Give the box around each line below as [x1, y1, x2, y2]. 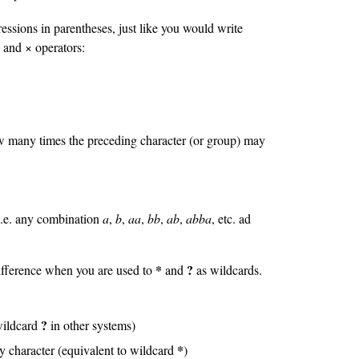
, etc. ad [212, 209, 252, 227]
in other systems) [47, 316, 136, 333]
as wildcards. [192, 260, 262, 278]
